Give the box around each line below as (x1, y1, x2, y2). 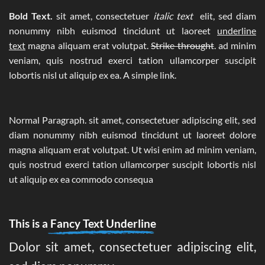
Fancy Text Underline (48, 216, 156, 231)
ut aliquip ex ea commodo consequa (9, 173, 153, 185)
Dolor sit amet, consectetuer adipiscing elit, (9, 238, 256, 254)
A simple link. (123, 69, 176, 81)
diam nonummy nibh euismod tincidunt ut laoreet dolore (9, 129, 256, 141)
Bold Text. (9, 10, 53, 22)
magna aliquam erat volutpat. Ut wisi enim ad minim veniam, (9, 144, 256, 156)
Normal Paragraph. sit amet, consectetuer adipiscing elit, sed (9, 114, 256, 126)
